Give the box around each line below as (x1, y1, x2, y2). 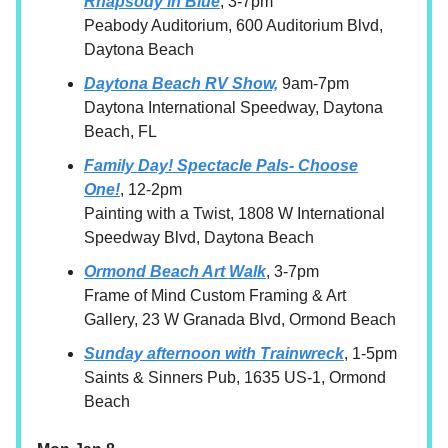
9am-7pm (278, 75, 349, 93)
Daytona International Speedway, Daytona (84, 99, 383, 117)
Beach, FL (84, 123, 157, 141)
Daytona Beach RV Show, (84, 75, 278, 93)
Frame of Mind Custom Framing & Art (84, 287, 346, 305)
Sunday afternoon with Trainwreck (84, 345, 344, 363)
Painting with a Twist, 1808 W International (84, 205, 385, 223)
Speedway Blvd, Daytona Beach (84, 229, 314, 247)
